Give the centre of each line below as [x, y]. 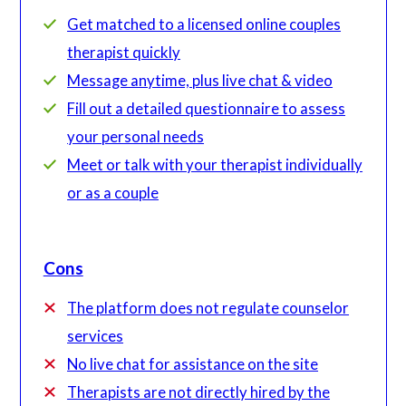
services [96, 336]
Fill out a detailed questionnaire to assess [207, 109]
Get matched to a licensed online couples [204, 24]
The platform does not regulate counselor [208, 308]
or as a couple [113, 193]
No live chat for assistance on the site [193, 364]
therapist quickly [124, 53]
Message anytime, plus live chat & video [200, 81]
